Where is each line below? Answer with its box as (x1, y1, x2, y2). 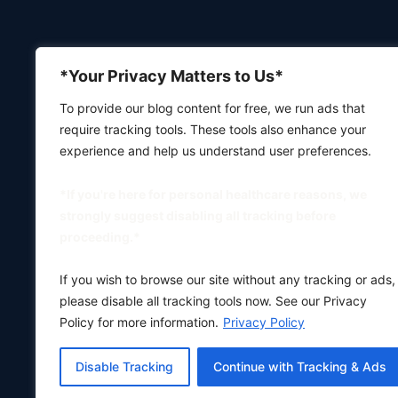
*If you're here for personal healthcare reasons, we (60, 186, 367, 202)
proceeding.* (60, 228, 140, 244)
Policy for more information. (60, 314, 219, 330)
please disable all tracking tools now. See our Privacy (60, 293, 367, 308)
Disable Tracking (76, 359, 174, 374)
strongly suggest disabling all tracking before (60, 207, 336, 223)
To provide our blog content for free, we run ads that (60, 100, 365, 115)
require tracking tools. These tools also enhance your (60, 122, 366, 137)
